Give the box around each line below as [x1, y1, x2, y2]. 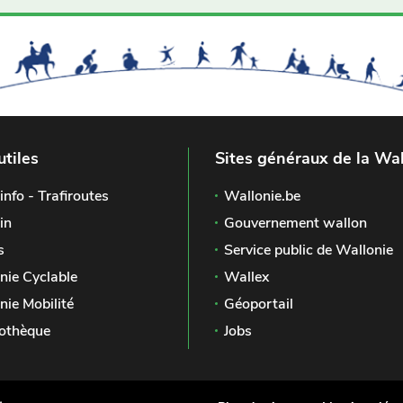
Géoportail [224, 294, 293, 315]
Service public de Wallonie [224, 240, 393, 261]
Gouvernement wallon [224, 213, 367, 234]
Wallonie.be [224, 186, 300, 207]
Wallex [224, 267, 269, 288]
